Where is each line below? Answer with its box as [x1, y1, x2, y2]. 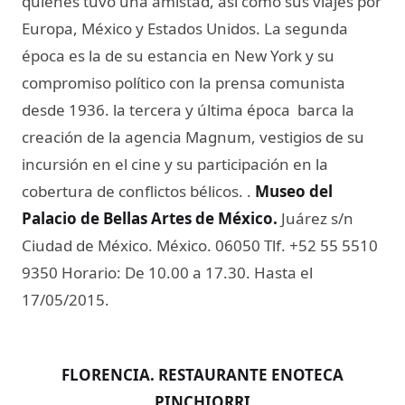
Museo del [255, 180, 333, 202]
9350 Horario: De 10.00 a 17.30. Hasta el [22, 261, 313, 283]
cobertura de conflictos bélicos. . [22, 180, 255, 202]
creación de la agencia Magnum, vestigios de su [22, 126, 364, 147]
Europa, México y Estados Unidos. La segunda [22, 17, 348, 39]
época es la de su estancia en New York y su [22, 44, 334, 66]
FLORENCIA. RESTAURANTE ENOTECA [61, 364, 344, 386]
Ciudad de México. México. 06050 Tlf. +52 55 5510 [22, 234, 378, 256]
